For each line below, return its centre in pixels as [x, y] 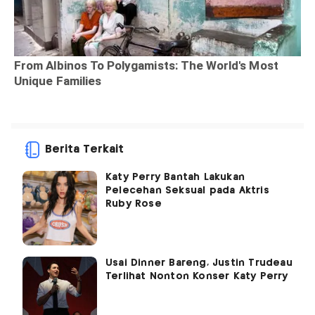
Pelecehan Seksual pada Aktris [187, 191]
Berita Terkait [84, 150]
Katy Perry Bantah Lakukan [175, 178]
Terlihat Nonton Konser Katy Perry [197, 277]
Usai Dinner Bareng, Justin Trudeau [199, 263]
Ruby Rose [134, 204]
